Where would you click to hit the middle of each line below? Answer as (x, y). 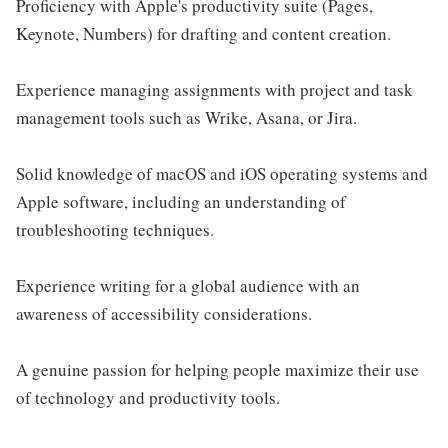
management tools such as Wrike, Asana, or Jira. (186, 118)
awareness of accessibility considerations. (164, 314)
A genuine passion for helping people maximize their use (217, 370)
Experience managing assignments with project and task (214, 90)
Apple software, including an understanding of (181, 202)
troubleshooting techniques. (115, 230)
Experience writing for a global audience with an (188, 286)
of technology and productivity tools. (148, 398)
